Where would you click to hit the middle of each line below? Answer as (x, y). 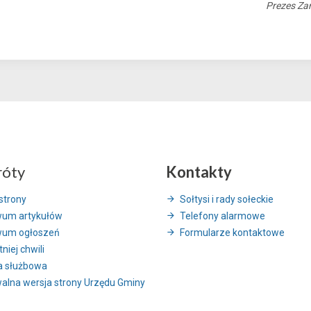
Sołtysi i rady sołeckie (227, 199)
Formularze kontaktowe (232, 232)
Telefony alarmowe (222, 216)
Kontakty (199, 171)
